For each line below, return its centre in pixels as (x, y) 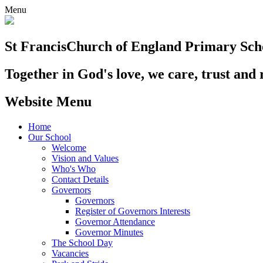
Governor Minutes (109, 232)
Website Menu (48, 101)
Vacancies (70, 253)
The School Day (82, 242)
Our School (50, 137)
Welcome (69, 147)
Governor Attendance (115, 221)
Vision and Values (85, 158)
